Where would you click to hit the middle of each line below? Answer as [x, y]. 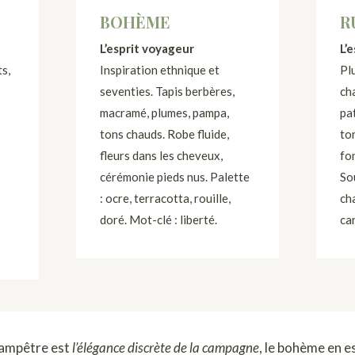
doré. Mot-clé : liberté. [159, 219]
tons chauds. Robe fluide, [165, 134]
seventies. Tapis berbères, [168, 91]
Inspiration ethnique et [160, 70]
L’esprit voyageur [147, 48]
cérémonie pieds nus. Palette [175, 177]
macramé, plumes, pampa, [165, 113]
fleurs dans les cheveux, [162, 155]
